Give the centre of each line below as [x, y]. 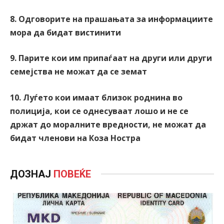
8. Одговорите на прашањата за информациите [111, 19]
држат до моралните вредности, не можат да [108, 124]
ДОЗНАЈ [32, 174]
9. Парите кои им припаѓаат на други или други [111, 58]
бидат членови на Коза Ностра [75, 138]
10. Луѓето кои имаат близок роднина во [96, 97]
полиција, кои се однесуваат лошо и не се [99, 111]
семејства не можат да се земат [78, 72]
